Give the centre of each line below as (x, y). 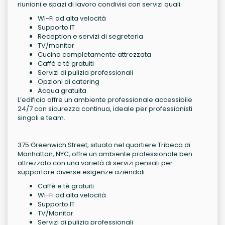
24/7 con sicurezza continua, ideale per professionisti (105, 109)
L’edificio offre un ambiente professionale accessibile (105, 100)
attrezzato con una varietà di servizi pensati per (95, 163)
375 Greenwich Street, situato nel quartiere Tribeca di (104, 145)
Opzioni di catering (69, 82)
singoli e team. (41, 118)
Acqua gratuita (62, 91)
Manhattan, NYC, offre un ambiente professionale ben (105, 154)
